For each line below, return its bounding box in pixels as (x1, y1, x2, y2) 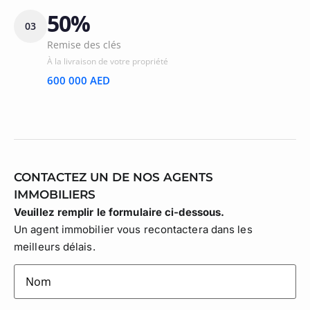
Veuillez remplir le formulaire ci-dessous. (14, 205, 225, 219)
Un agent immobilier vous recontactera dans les (14, 222, 253, 236)
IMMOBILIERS (14, 187, 95, 201)
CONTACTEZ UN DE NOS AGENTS (14, 170, 213, 184)
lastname (13, 262, 62, 277)
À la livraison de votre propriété (47, 55, 168, 67)
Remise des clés (47, 37, 121, 51)
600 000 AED (47, 73, 110, 87)
